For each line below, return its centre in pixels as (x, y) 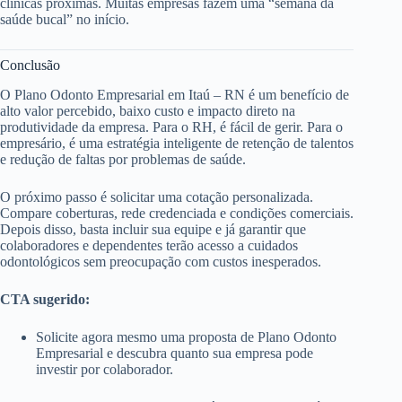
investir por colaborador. (105, 369)
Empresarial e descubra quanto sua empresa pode (175, 353)
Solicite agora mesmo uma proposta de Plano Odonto (186, 336)
